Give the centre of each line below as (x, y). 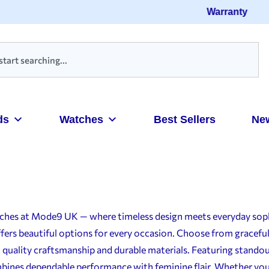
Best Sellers (184, 119)
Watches (81, 119)
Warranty (219, 12)
